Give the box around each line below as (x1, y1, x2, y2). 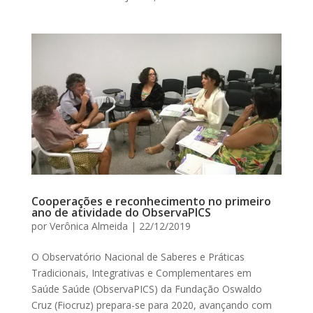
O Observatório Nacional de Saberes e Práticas (31, 250, 245, 263)
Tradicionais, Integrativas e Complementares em (31, 266, 252, 279)
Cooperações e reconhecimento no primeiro (31, 194, 271, 209)
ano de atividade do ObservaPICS (31, 205, 211, 220)
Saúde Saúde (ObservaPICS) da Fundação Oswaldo (31, 282, 262, 296)
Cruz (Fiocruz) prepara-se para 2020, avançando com (31, 298, 272, 312)
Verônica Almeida (49, 219, 128, 233)
